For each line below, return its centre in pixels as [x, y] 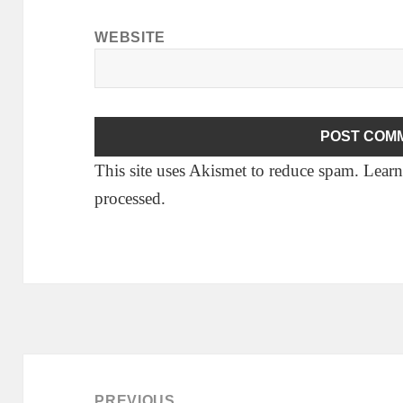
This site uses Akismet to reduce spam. [229, 171]
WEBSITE [130, 38]
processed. [130, 199]
